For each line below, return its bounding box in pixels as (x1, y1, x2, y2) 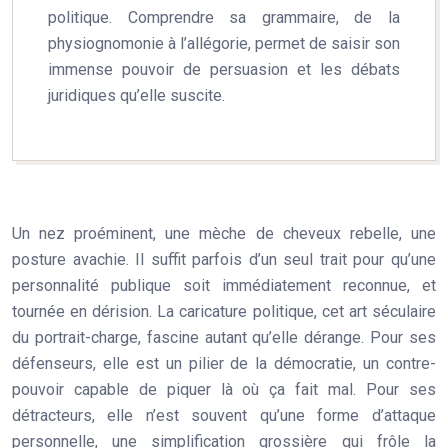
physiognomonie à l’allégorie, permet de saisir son (48, 34, 400, 53)
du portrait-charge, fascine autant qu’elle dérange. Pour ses (12, 328, 436, 347)
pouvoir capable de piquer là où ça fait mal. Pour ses (12, 380, 436, 399)
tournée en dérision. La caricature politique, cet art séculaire (12, 302, 436, 321)
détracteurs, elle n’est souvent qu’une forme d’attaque (12, 406, 436, 425)
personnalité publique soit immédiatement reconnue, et (12, 276, 436, 295)
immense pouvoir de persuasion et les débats (48, 60, 400, 79)
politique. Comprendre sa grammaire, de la (48, 8, 400, 27)
